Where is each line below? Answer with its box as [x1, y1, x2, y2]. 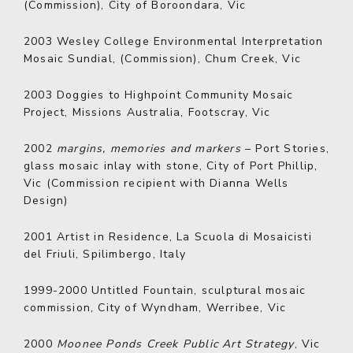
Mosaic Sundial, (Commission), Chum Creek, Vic [24, 51, 302, 66]
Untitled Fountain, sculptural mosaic [87, 283, 307, 298]
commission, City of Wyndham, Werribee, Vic [24, 300, 287, 315]
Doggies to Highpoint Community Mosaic [52, 87, 294, 102]
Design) [24, 193, 69, 208]
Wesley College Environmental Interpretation [52, 34, 324, 49]
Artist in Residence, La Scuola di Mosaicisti [52, 229, 312, 244]
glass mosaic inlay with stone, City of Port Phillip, [24, 158, 318, 173]
